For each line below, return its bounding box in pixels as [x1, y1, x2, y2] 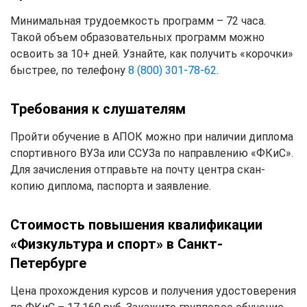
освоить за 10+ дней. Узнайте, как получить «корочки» [10, 47, 293, 60]
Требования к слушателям [10, 100, 186, 117]
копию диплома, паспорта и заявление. [10, 179, 211, 193]
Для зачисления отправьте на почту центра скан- [10, 162, 265, 176]
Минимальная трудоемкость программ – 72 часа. [10, 14, 266, 27]
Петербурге [10, 254, 86, 271]
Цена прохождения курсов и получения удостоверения [10, 284, 296, 297]
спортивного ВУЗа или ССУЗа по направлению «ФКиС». [10, 146, 293, 160]
